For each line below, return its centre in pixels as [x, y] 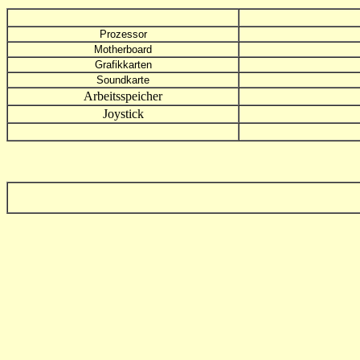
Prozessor [123, 34]
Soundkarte [123, 80]
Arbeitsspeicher [123, 96]
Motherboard [123, 49]
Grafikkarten [123, 65]
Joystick [123, 114]
